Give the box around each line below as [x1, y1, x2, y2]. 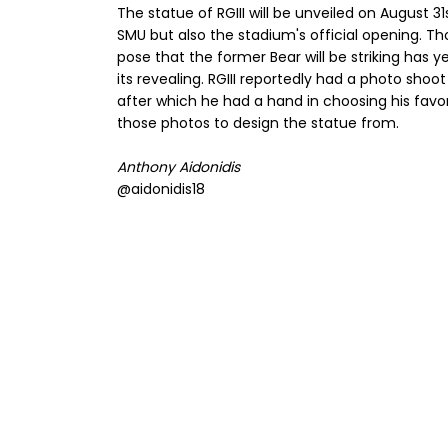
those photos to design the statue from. [117, 113, 399, 134]
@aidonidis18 [117, 179, 205, 200]
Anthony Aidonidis [117, 157, 240, 178]
